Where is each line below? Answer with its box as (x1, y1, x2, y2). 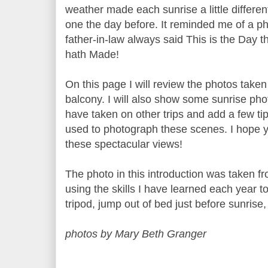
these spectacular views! (65, 138, 182, 150)
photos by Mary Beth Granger (65, 227, 206, 240)
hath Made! (65, 48, 119, 60)
